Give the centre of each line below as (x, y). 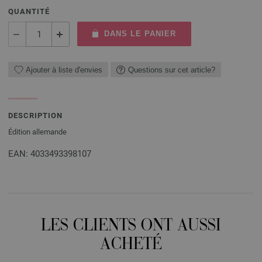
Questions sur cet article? (172, 70)
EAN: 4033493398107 (50, 154)
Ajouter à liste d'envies (64, 70)
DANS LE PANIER (140, 34)
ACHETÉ (131, 245)
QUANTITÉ (29, 11)
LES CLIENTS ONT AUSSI (131, 227)
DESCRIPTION (35, 116)
